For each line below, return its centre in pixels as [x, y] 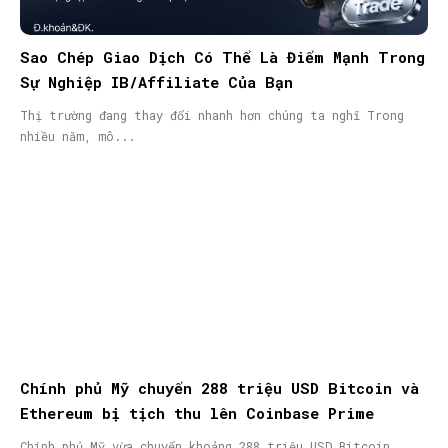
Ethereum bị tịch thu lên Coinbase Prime [197, 413]
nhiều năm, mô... [77, 136]
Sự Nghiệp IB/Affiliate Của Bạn [156, 82]
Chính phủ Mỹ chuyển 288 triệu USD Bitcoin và [219, 388]
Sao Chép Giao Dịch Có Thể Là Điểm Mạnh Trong [222, 57]
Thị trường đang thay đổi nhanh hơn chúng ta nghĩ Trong [193, 115]
